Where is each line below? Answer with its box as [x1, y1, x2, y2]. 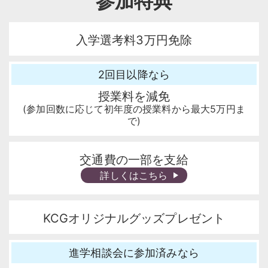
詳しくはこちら [100, 169, 168, 182]
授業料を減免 [98, 89, 170, 104]
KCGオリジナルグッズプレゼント [42, 211, 226, 226]
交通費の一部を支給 [80, 153, 188, 167]
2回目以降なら [98, 68, 170, 81]
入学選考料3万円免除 [75, 32, 193, 47]
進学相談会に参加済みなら [69, 246, 199, 260]
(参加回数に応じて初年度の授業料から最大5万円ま [23, 103, 245, 115]
